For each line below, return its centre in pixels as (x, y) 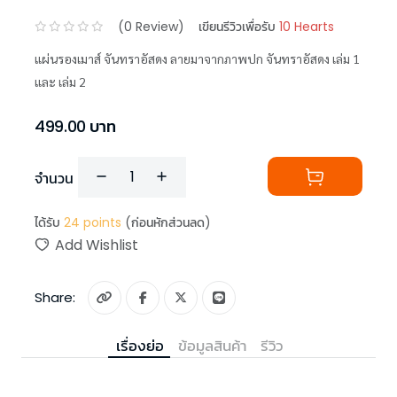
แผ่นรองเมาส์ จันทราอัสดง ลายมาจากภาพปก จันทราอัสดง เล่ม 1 (197, 59)
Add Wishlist (97, 245)
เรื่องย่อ (140, 346)
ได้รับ (47, 223)
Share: (60, 298)
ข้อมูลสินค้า (212, 346)
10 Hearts (307, 26)
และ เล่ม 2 (60, 82)
